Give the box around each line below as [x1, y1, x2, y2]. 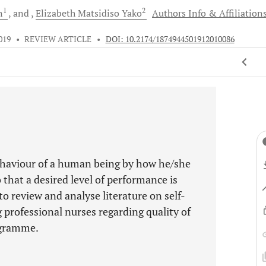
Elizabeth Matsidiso [36, 7, 122, 20]
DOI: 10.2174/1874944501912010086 [105, 34, 235, 45]
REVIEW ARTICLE [24, 34, 92, 45]
